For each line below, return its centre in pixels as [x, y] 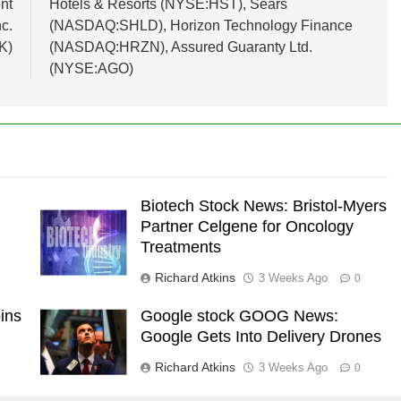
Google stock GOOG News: [239, 316]
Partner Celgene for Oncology [247, 227]
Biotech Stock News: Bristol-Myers [263, 206]
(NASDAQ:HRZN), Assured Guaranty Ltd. [180, 47]
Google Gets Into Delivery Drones [260, 337]
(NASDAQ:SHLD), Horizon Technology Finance [200, 26]
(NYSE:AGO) [91, 69]
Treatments [180, 247]
